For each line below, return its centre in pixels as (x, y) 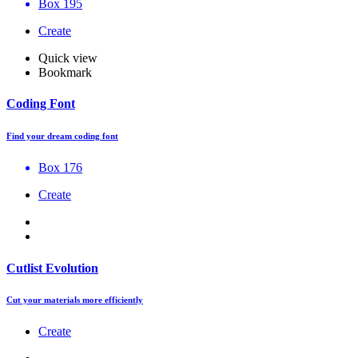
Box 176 (60, 168)
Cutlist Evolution (52, 268)
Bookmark (65, 73)
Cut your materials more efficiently (75, 300)
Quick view (68, 58)
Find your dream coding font (62, 136)
